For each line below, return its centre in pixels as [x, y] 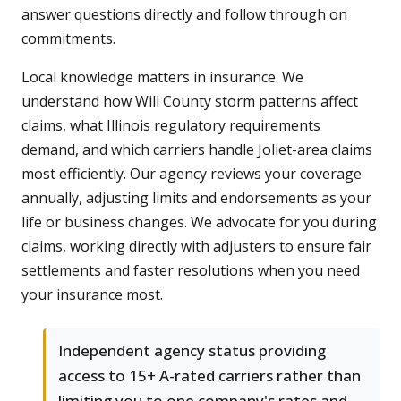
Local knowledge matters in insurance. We [162, 77]
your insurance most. [92, 295]
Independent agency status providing [192, 351]
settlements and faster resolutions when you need [191, 271]
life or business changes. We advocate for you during [199, 222]
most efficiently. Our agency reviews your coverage [192, 174]
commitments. [68, 39]
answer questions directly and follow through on [184, 15]
